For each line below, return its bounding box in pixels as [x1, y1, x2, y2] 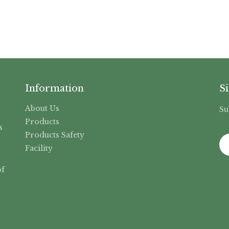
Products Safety [25, 130, 84, 140]
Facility [25, 143, 53, 153]
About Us [25, 103, 59, 113]
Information [25, 82, 84, 94]
